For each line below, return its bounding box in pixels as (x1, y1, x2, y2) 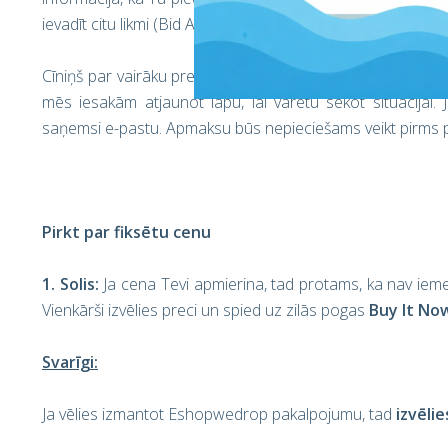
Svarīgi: (42, 351, 98, 373)
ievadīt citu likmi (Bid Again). (42, 13, 232, 35)
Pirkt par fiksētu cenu (42, 221, 211, 243)
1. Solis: (42, 273, 99, 295)
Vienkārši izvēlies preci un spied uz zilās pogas (42, 299, 369, 321)
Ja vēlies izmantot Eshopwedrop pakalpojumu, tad (42, 403, 396, 425)
